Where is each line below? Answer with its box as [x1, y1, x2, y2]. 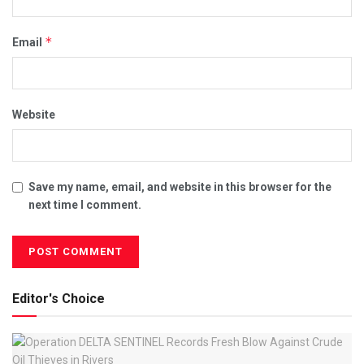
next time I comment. [28, 198, 141, 212]
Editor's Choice [12, 291, 105, 307]
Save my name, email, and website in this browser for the [28, 180, 331, 194]
